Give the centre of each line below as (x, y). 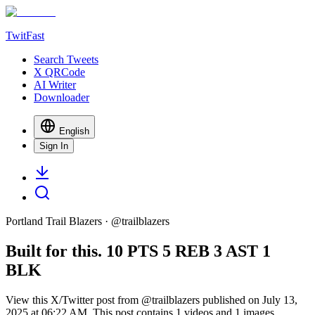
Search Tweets (66, 59)
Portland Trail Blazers (54, 221)
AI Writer (55, 85)
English (74, 131)
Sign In (54, 146)
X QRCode (59, 72)
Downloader (62, 97)
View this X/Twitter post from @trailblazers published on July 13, (152, 300)
